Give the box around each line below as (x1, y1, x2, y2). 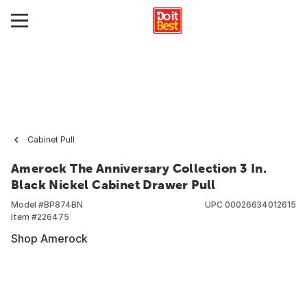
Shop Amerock (11, 232, 88, 245)
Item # (11, 212, 37, 222)
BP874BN (44, 199, 83, 210)
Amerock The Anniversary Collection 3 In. (11, 161, 267, 175)
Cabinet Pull (27, 134, 75, 145)
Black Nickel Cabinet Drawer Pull (11, 177, 216, 192)
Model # (11, 199, 44, 210)
